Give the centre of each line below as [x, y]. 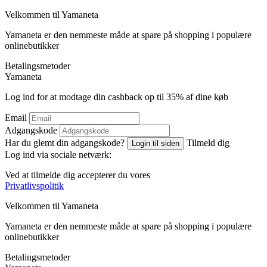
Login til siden [156, 144]
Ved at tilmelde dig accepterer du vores [77, 175]
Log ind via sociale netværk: [58, 155]
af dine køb [206, 97]
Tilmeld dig [208, 143]
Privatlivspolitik [34, 186]
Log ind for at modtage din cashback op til [86, 97]
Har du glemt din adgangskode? [65, 143]
